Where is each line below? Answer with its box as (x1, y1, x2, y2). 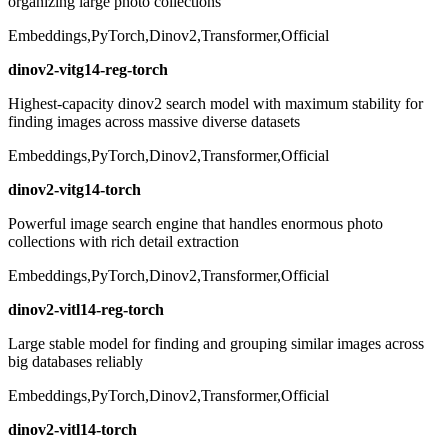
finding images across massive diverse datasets (8, 113, 300, 131)
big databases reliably (8, 353, 143, 371)
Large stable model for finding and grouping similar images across (8, 335, 424, 353)
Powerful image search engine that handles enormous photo (8, 215, 383, 233)
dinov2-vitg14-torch (8, 181, 141, 199)
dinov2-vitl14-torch (8, 421, 137, 439)
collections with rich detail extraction (8, 233, 239, 251)
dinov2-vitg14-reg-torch (8, 61, 168, 79)
